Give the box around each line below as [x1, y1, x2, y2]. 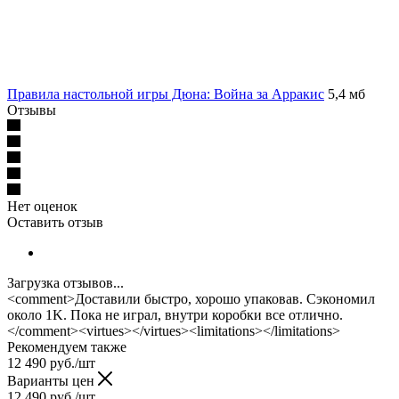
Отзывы [7, 102, 56, 118]
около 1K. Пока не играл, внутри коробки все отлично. [7, 306, 343, 322]
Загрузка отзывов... [7, 274, 124, 290]
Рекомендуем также [7, 338, 126, 354]
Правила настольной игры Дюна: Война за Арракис [7, 85, 324, 102]
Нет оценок [7, 198, 77, 214]
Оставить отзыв [7, 214, 103, 230]
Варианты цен [7, 372, 98, 388]
